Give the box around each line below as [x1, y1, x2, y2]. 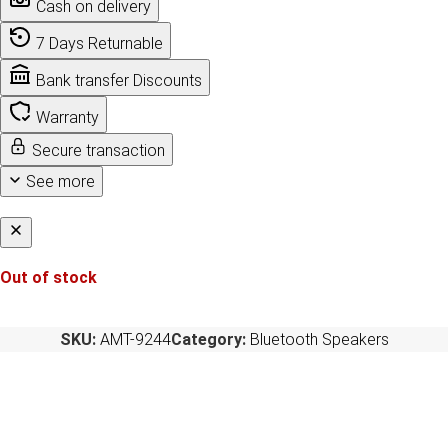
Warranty [36, 107, 99, 127]
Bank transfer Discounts [36, 70, 202, 90]
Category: [170, 329, 246, 349]
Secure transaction [32, 140, 165, 160]
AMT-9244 [99, 329, 171, 349]
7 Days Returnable [36, 33, 163, 53]
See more [26, 171, 95, 191]
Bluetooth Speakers [249, 329, 389, 349]
